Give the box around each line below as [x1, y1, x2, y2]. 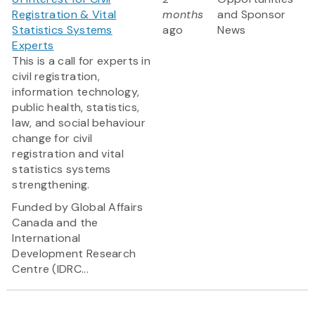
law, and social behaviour [12, 115, 146, 131]
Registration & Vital [12, 7, 117, 22]
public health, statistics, [12, 100, 140, 115]
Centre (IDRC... [12, 262, 89, 277]
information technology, [12, 84, 140, 100]
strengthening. [12, 177, 90, 193]
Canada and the [12, 215, 98, 231]
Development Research [12, 246, 136, 262]
